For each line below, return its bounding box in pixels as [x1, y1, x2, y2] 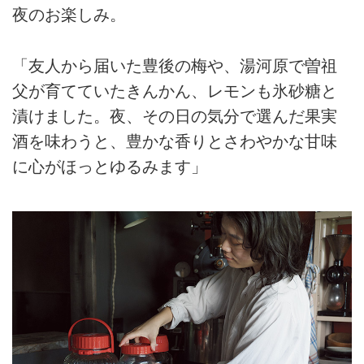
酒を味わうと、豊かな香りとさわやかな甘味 [12, 132, 337, 150]
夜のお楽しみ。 [12, 6, 126, 24]
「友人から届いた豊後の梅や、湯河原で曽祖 [12, 56, 337, 75]
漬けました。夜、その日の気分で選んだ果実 [12, 106, 337, 125]
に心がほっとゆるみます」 [12, 157, 207, 175]
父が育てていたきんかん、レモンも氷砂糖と [12, 81, 337, 100]
